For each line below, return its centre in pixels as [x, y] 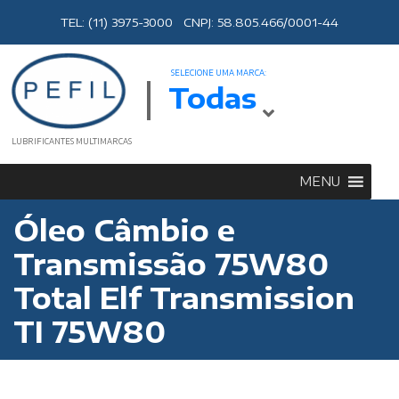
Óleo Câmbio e [124, 229]
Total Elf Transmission [184, 297]
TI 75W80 [90, 331]
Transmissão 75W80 [171, 263]
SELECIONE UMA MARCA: [219, 73]
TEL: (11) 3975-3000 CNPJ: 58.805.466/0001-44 [199, 22]
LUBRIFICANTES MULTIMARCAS [72, 141]
